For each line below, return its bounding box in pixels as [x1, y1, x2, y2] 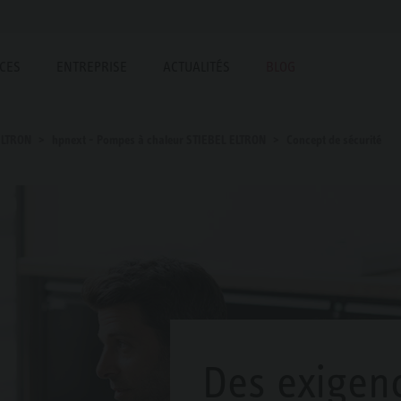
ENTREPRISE [56, 59, 127, 74]
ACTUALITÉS [163, 59, 230, 74]
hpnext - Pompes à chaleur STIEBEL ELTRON [52, 132, 266, 147]
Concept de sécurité [286, 132, 381, 147]
